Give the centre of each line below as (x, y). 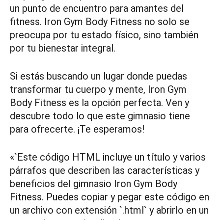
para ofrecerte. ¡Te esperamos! (77, 129)
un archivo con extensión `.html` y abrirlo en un (109, 210)
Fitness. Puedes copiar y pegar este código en (110, 197)
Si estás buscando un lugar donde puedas (98, 76)
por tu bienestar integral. (63, 48)
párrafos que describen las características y (105, 170)
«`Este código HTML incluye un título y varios (108, 157)
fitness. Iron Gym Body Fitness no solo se (100, 21)
